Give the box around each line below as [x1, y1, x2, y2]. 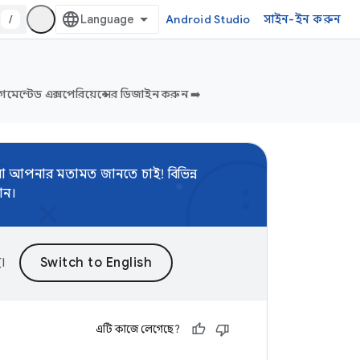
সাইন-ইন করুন [263, 12, 341, 27]
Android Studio [166, 12, 251, 27]
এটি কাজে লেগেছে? [96, 322, 180, 336]
